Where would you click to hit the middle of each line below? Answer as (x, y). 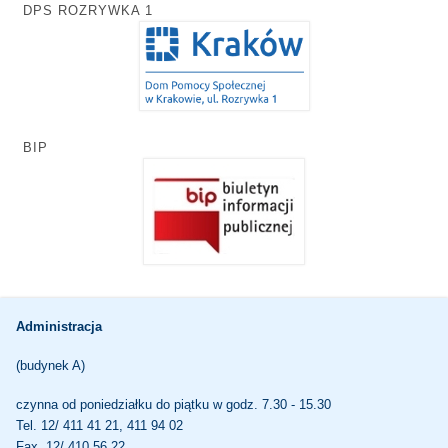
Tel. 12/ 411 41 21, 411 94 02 (99, 426)
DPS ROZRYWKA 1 (88, 11)
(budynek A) (50, 366)
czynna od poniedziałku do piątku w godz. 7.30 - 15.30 (173, 405)
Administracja (58, 327)
